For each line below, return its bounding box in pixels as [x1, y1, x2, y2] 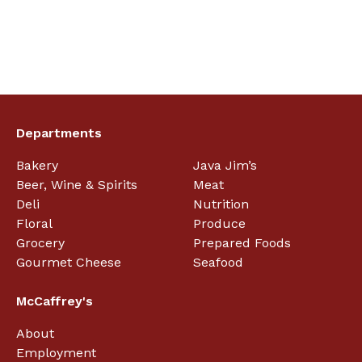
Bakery [16, 158, 58, 173]
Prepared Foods [192, 235, 291, 250]
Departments [16, 125, 102, 141]
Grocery [16, 235, 65, 250]
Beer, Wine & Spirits [16, 177, 137, 192]
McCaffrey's [16, 293, 93, 309]
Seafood [192, 255, 243, 270]
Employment [16, 345, 96, 360]
